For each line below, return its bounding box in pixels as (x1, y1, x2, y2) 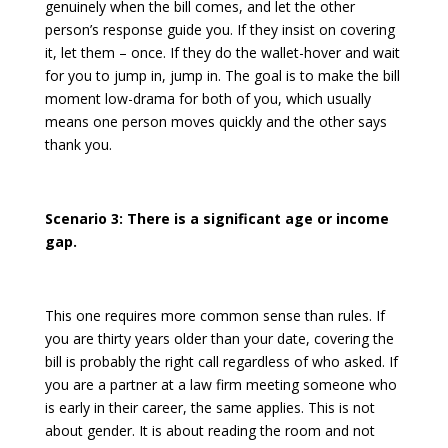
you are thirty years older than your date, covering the (44, 329, 394, 349)
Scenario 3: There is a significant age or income (44, 209, 389, 229)
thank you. (44, 135, 112, 155)
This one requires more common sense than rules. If (44, 306, 385, 326)
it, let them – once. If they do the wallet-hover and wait (44, 43, 400, 63)
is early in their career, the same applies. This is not (44, 398, 375, 418)
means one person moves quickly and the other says (44, 112, 387, 132)
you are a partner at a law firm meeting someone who (44, 375, 397, 395)
